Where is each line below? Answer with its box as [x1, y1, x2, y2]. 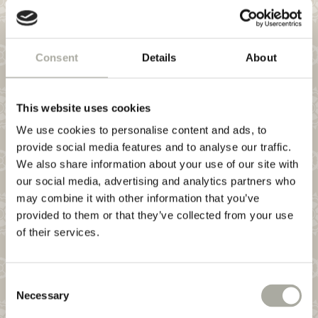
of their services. [16, 226, 99, 238]
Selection [5, 292, 48, 305]
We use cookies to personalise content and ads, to [16, 124, 267, 136]
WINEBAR [47, 112, 100, 122]
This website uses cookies [16, 102, 151, 114]
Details [141, 51, 177, 63]
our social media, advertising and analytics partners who [16, 175, 295, 187]
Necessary [16, 289, 69, 302]
